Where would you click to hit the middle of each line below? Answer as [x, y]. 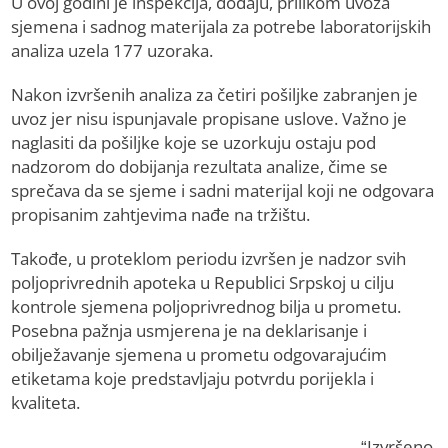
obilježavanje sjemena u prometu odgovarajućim [199, 355]
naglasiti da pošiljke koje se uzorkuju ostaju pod [194, 143]
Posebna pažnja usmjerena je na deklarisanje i [189, 331]
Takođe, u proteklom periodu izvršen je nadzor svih [209, 259]
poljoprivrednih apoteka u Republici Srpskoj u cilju [203, 283]
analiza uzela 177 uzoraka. [112, 51]
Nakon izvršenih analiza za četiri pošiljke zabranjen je [215, 95]
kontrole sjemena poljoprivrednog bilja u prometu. [206, 307]
